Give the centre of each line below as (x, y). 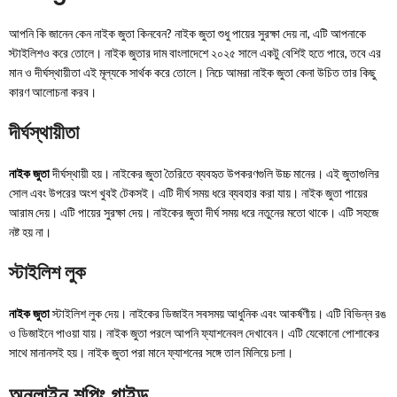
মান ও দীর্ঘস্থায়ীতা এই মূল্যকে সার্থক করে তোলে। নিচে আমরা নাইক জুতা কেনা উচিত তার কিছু (193, 73)
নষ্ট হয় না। (31, 232)
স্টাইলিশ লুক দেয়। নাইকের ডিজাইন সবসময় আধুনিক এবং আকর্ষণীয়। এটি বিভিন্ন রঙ (218, 314)
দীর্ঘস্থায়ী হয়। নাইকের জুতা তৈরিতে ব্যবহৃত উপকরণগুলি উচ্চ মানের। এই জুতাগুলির (215, 174)
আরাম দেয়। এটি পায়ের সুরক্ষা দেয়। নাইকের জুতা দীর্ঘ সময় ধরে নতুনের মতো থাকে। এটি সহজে (194, 213)
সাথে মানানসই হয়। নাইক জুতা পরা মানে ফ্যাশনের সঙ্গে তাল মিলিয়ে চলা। (152, 353)
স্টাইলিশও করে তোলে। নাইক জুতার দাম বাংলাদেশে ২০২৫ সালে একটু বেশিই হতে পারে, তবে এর (195, 53)
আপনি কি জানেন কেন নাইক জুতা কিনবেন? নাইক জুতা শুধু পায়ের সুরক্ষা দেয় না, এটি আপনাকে (188, 34)
